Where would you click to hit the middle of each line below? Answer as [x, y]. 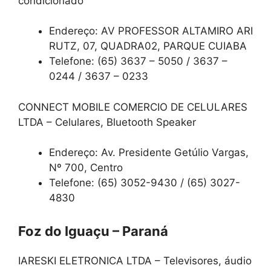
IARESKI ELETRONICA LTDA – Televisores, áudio [135, 260]
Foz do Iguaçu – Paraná [93, 231]
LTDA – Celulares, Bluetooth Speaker [107, 122]
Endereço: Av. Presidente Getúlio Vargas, [149, 153]
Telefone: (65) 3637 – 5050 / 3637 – [138, 61]
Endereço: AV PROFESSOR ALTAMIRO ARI [151, 31]
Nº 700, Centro [86, 168]
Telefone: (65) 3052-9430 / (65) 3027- [145, 183]
